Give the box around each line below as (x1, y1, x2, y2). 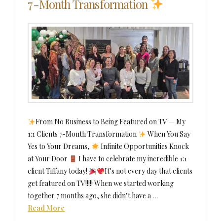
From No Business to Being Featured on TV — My (36, 117, 186, 127)
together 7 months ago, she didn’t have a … (28, 191, 158, 201)
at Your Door (28, 154, 70, 164)
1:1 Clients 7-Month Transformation (28, 129, 139, 139)
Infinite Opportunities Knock (99, 142, 189, 151)
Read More (28, 203, 65, 213)
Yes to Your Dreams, (28, 142, 92, 151)
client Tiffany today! (28, 166, 89, 176)
